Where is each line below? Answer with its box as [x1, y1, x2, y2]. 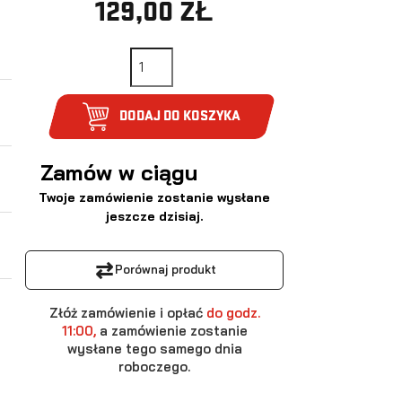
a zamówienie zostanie [99, 321, 248, 339]
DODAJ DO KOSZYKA [119, 107, 241, 123]
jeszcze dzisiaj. [106, 207, 204, 224]
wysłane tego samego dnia [66, 339, 242, 357]
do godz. [202, 303, 260, 321]
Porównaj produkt [114, 262, 216, 277]
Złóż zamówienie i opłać [48, 303, 203, 321]
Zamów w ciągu [40, 158, 205, 186]
